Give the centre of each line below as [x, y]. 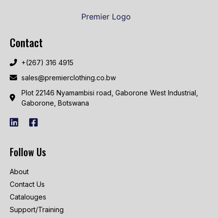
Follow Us [28, 152]
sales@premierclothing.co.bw [68, 77]
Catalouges [28, 197]
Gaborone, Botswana [55, 103]
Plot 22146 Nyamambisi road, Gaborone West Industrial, [109, 92]
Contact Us [27, 184]
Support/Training [37, 209]
